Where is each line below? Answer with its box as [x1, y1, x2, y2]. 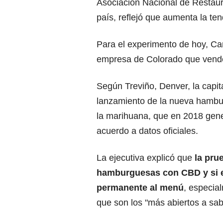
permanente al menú [97, 183, 184, 193]
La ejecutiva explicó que [97, 153, 195, 163]
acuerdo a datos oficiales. [97, 126, 198, 136]
